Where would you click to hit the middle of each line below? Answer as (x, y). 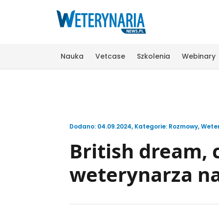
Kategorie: (152, 126)
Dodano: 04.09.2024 (100, 126)
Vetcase (110, 56)
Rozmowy (183, 126)
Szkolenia (153, 56)
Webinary (199, 56)
